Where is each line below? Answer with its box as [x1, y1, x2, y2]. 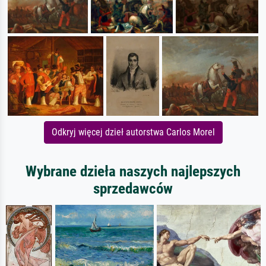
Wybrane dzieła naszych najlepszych [26, 163, 240, 180]
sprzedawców [93, 180, 173, 198]
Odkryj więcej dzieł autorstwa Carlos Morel [51, 126, 215, 138]
